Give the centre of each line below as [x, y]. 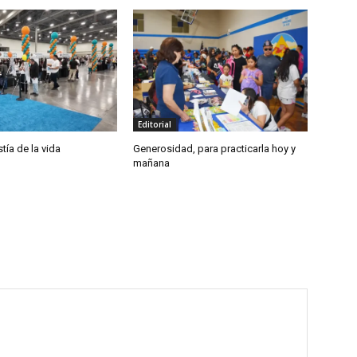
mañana [152, 163]
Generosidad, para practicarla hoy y [215, 148]
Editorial [155, 124]
